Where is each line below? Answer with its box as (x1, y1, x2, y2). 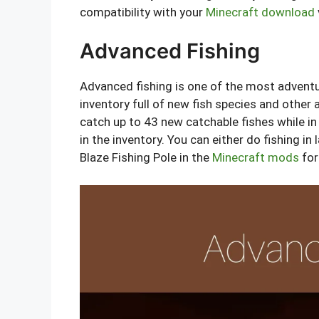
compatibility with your (80, 4, 206, 19)
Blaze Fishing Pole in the (80, 150, 212, 165)
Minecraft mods (212, 150, 299, 165)
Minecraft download (206, 4, 315, 19)
